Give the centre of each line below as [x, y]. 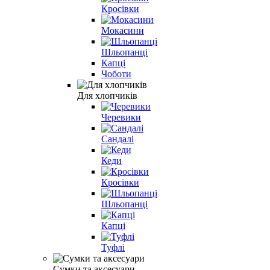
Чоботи [116, 74]
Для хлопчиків [107, 95]
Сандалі [118, 139]
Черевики [121, 117]
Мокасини [123, 30]
